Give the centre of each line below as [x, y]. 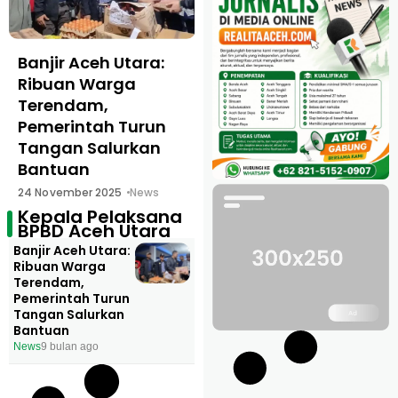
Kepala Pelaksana [100, 216]
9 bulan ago [70, 346]
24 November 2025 [109, 192]
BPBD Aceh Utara [94, 231]
